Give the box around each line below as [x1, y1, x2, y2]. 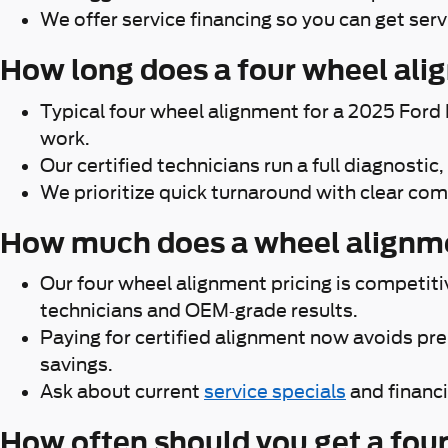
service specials [204, 381, 346, 402]
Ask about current [40, 381, 204, 402]
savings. [40, 354, 113, 375]
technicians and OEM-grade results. [40, 300, 358, 321]
